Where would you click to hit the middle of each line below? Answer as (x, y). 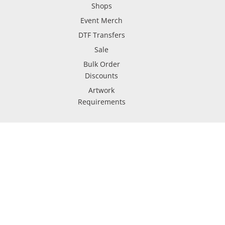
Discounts (102, 76)
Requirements (101, 102)
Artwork (102, 90)
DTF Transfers (101, 35)
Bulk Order (101, 64)
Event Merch (102, 20)
